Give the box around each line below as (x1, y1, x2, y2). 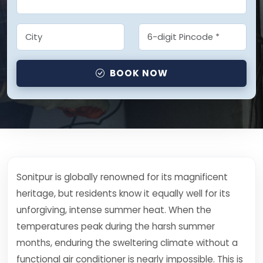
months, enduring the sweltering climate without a (16, 237, 238, 249)
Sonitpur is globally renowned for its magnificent (16, 171, 228, 183)
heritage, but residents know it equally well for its (16, 187, 230, 200)
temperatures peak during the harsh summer (16, 220, 215, 232)
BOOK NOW (109, 67, 168, 79)
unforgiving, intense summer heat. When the (16, 204, 211, 216)
